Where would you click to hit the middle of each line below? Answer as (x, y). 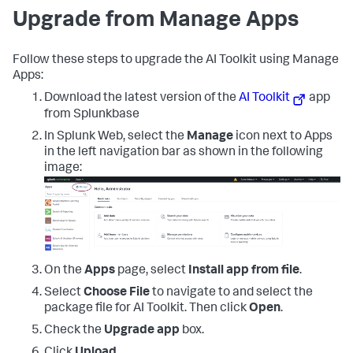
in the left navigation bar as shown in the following (184, 153)
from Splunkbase (92, 115)
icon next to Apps (283, 137)
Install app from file (244, 271)
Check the (74, 331)
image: (63, 169)
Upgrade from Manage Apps (156, 22)
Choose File (117, 293)
